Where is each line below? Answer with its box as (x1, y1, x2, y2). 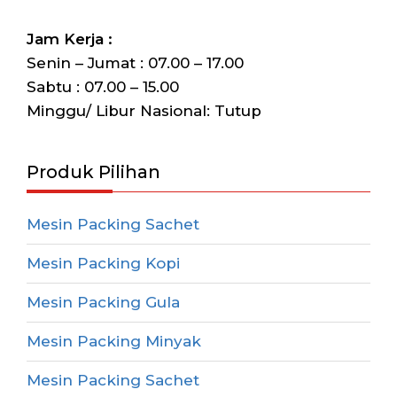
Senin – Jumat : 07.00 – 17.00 (27, 54, 244, 73)
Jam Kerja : (27, 30, 113, 49)
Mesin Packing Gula (27, 293, 180, 312)
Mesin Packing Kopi (27, 254, 180, 273)
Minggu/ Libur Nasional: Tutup (27, 102, 261, 121)
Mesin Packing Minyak (27, 332, 201, 351)
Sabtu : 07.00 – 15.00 (27, 78, 179, 97)
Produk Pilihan (27, 161, 160, 183)
